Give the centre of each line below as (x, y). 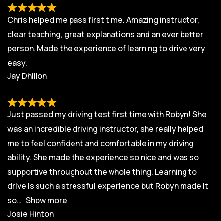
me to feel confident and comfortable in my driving (101, 143)
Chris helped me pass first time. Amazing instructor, (103, 19)
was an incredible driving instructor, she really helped (105, 129)
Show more (46, 200)
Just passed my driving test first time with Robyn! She (107, 114)
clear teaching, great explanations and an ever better (105, 34)
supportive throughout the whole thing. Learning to (102, 171)
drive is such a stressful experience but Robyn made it (108, 186)
